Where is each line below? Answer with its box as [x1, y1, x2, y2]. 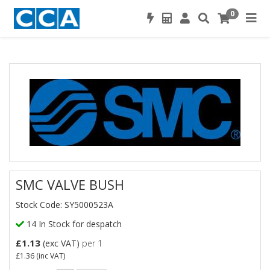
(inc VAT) [34, 251, 65, 261]
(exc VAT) [40, 237, 82, 249]
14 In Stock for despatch [24, 218, 122, 230]
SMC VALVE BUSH [16, 175, 124, 193]
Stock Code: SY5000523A [16, 199, 113, 210]
